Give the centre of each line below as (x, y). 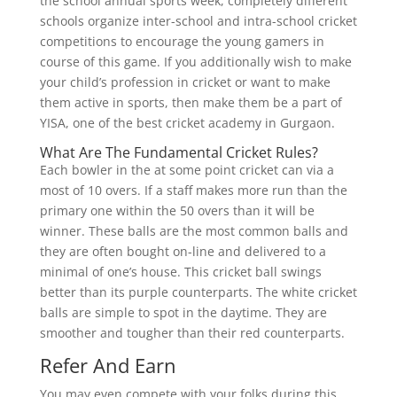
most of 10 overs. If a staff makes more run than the (193, 191)
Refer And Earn (108, 366)
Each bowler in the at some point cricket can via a (187, 170)
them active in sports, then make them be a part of (191, 103)
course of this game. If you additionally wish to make (195, 62)
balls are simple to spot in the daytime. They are (183, 313)
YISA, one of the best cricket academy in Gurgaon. (187, 123)
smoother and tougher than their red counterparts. (192, 333)
